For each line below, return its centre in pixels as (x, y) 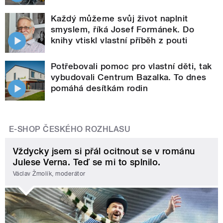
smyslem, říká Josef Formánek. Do (123, 29)
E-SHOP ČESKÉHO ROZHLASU (70, 129)
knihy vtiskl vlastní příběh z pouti (119, 40)
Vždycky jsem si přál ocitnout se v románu (104, 151)
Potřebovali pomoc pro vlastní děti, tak (131, 66)
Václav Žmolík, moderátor (49, 174)
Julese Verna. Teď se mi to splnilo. (87, 162)
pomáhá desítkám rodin (100, 88)
